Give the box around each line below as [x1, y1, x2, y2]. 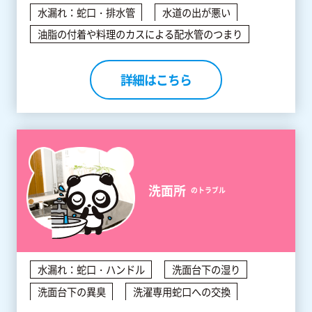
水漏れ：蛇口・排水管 [37, 4, 135, 20]
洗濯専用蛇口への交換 [132, 283, 231, 299]
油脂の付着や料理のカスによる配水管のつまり [37, 26, 242, 42]
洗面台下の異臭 [37, 283, 106, 299]
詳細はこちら [120, 70, 192, 90]
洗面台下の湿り [171, 261, 240, 277]
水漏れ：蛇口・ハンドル [37, 261, 145, 277]
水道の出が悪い [162, 4, 231, 20]
